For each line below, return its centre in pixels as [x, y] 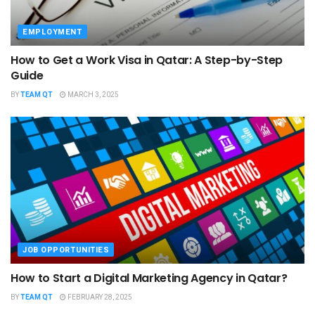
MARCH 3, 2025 [92, 95]
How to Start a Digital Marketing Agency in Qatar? [149, 278]
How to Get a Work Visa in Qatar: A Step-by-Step [147, 60]
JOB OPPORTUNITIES [66, 250]
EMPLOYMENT [52, 32]
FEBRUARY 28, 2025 [99, 297]
